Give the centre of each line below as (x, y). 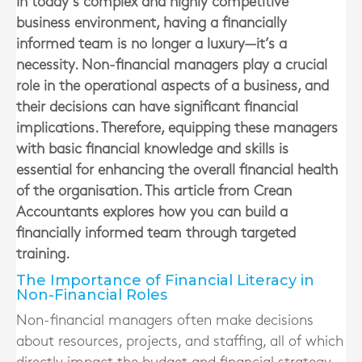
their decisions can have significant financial (157, 107)
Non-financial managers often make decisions (165, 320)
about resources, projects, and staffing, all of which (180, 341)
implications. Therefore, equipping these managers (177, 128)
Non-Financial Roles (92, 295)
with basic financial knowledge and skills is (152, 149)
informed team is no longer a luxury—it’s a (152, 44)
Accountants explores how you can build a (152, 212)
